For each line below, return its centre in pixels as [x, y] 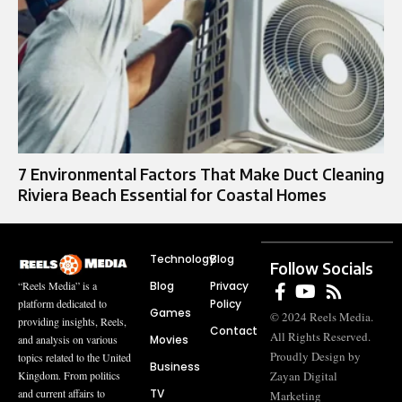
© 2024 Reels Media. [322, 317]
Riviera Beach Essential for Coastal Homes [172, 195]
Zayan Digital [304, 376]
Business [175, 367]
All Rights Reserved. [321, 337]
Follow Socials [322, 269]
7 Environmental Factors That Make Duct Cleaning [201, 175]
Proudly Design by [316, 357]
